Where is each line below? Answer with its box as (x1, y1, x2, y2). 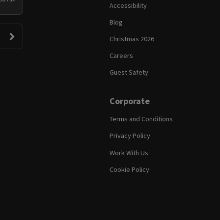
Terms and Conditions (110, 114, 173, 124)
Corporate (110, 95, 150, 107)
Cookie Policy (110, 165, 150, 174)
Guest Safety (110, 68, 149, 77)
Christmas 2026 (110, 34, 155, 43)
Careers (110, 51, 134, 60)
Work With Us (110, 148, 149, 157)
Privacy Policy (110, 131, 151, 140)
